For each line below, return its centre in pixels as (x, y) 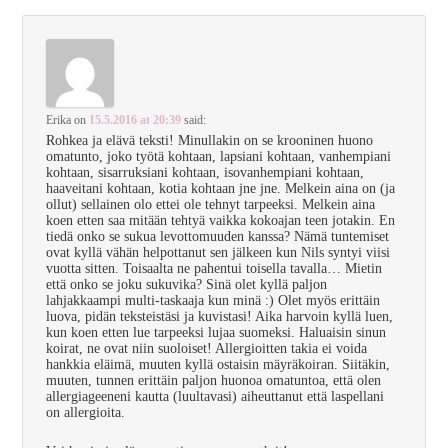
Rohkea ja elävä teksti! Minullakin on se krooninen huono (210, 141)
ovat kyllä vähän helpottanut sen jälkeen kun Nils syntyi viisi (218, 253)
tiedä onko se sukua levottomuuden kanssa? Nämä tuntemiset (218, 237)
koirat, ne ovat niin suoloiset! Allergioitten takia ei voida (207, 349)
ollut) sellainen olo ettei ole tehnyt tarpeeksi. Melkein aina (211, 205)
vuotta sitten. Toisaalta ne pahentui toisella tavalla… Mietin (214, 269)
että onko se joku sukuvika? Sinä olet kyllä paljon (187, 285)
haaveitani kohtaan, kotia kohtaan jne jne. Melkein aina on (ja (221, 189)
